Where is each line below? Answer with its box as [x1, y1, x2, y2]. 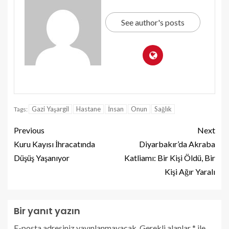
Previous [14, 125, 44, 135]
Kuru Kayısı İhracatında [14, 139, 95, 149]
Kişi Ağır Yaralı [165, 166, 215, 176]
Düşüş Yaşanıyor [14, 152, 70, 163]
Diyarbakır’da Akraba [139, 139, 215, 149]
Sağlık [154, 104, 172, 113]
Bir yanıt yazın [14, 204, 80, 217]
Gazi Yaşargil [32, 104, 69, 113]
